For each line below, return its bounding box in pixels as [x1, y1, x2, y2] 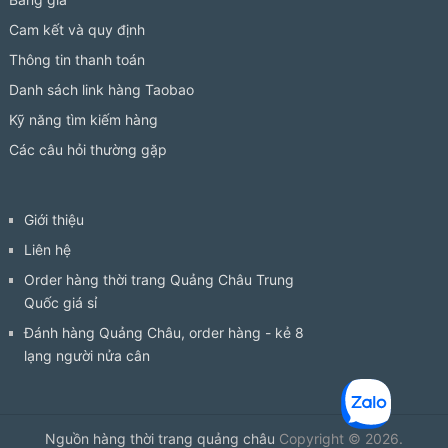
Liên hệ [23, 241, 71, 259]
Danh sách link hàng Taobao [8, 81, 194, 99]
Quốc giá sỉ [23, 294, 97, 312]
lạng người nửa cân [23, 347, 150, 365]
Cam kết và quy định [8, 21, 145, 39]
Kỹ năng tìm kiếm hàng [8, 111, 158, 129]
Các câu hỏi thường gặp [8, 141, 167, 159]
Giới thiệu [23, 211, 84, 229]
